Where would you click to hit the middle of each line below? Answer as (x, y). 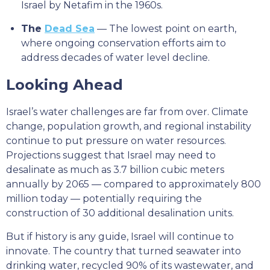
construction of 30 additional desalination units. (120, 213)
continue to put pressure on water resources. (116, 141)
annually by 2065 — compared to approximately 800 (133, 184)
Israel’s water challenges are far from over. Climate (127, 112)
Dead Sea (70, 29)
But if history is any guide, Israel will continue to (120, 237)
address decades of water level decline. (115, 58)
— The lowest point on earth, (165, 29)
